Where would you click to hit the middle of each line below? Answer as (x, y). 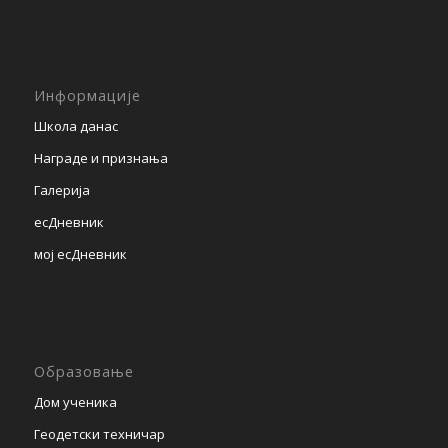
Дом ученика (75, 401)
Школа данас (75, 126)
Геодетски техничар (99, 433)
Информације (87, 96)
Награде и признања (100, 158)
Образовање (83, 371)
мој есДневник (80, 254)
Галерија (61, 190)
